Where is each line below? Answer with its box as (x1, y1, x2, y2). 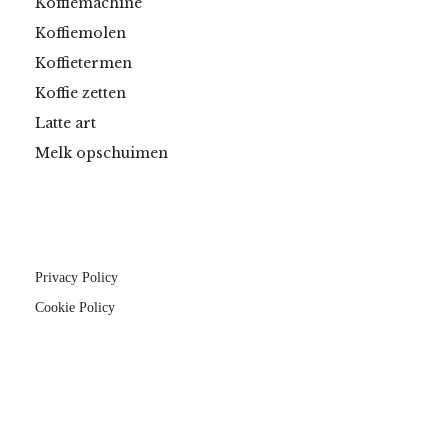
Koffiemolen (35, 24, 126, 43)
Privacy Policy (35, 270, 118, 286)
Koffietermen (35, 54, 132, 73)
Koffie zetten (35, 84, 126, 103)
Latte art (35, 114, 96, 133)
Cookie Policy (35, 300, 115, 316)
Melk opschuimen (35, 144, 168, 163)
